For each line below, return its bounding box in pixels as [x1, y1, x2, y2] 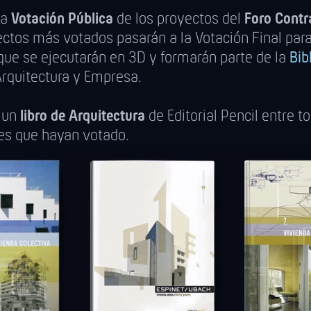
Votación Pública [11, 10, 113, 28]
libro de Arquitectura [20, 108, 145, 125]
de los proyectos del [113, 10, 244, 28]
